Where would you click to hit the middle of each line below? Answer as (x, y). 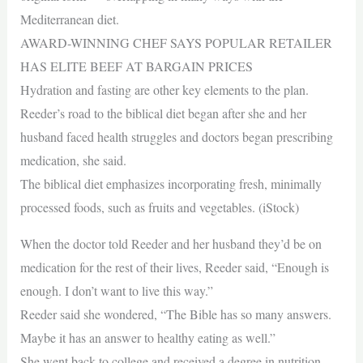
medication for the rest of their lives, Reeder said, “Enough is (174, 267)
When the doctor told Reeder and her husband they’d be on (171, 243)
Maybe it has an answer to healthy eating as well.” (147, 337)
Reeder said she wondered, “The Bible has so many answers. (175, 314)
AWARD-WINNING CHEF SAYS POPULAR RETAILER (176, 43)
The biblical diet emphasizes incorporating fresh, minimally (171, 184)
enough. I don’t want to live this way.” (116, 290)
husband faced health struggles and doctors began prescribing (176, 137)
